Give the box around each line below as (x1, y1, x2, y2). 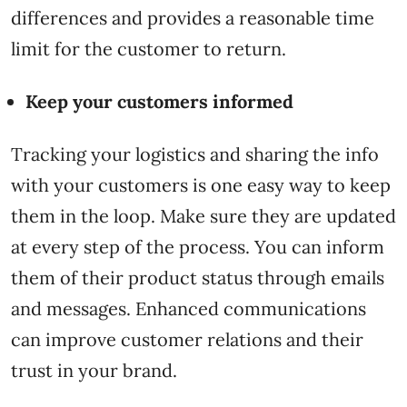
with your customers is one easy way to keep (11, 173, 391, 196)
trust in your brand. (11, 358, 182, 382)
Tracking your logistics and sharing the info (11, 142, 379, 165)
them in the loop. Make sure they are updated (11, 203, 396, 227)
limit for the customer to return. (11, 36, 291, 60)
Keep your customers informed (25, 89, 293, 113)
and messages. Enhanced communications (11, 296, 366, 320)
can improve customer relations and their (11, 327, 363, 351)
